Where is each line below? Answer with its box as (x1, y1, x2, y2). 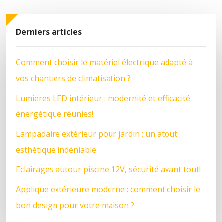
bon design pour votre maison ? (16, 199, 134, 211)
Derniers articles (16, 26, 82, 37)
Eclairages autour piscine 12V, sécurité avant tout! (16, 164, 201, 175)
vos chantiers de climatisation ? (16, 72, 131, 84)
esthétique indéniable (16, 144, 96, 155)
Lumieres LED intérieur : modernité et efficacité (16, 92, 190, 104)
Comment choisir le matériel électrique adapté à (16, 56, 193, 68)
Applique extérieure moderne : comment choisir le (16, 183, 200, 195)
